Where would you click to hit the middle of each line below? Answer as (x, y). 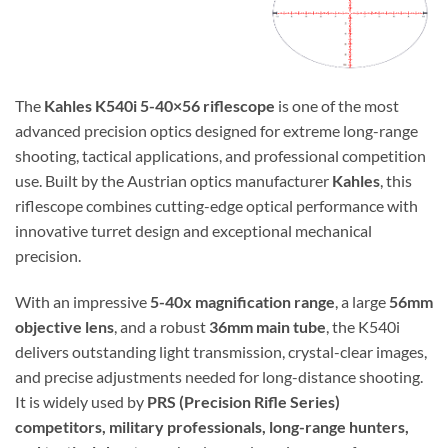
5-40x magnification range (242, 301)
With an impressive (82, 301)
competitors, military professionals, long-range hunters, (212, 426)
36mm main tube (267, 326)
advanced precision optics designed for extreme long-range (216, 130)
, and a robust (161, 326)
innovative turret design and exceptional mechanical (193, 230)
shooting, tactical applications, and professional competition (220, 155)
